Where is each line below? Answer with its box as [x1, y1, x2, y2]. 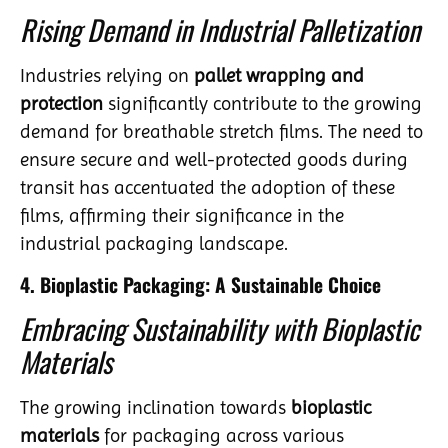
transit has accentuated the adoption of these [20, 176, 395, 200]
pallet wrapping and [194, 64, 364, 88]
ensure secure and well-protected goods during [20, 148, 408, 172]
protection [20, 92, 103, 116]
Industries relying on [20, 64, 194, 88]
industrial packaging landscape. [20, 232, 288, 256]
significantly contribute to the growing [103, 92, 422, 116]
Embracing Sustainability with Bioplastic [20, 307, 420, 349]
